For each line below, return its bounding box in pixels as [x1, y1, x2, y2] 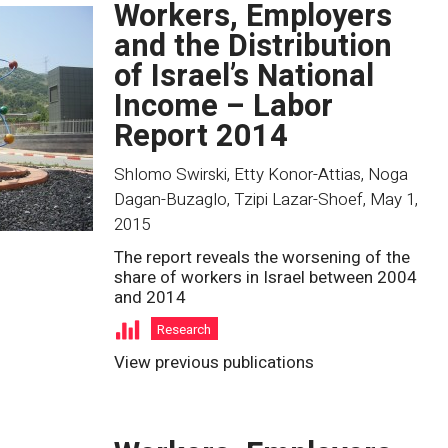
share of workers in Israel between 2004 [114, 264, 417, 290]
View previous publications [114, 350, 314, 376]
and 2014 [114, 284, 186, 310]
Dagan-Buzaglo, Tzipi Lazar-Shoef [114, 187, 363, 213]
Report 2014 [114, 114, 288, 160]
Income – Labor [114, 84, 333, 130]
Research [157, 320, 212, 341]
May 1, [370, 187, 418, 213]
